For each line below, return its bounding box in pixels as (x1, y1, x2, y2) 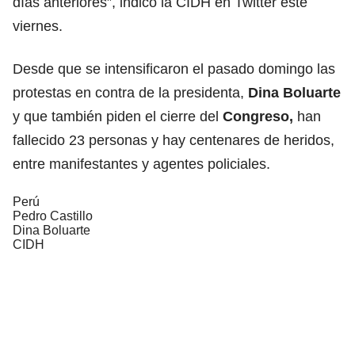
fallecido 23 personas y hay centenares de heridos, (13, 132, 334, 148)
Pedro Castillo (13, 208, 93, 223)
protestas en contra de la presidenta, (13, 84, 248, 101)
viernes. (13, 17, 63, 34)
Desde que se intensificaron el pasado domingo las (13, 60, 335, 77)
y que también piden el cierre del (13, 108, 223, 124)
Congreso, (223, 108, 293, 124)
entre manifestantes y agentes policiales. (13, 155, 270, 172)
